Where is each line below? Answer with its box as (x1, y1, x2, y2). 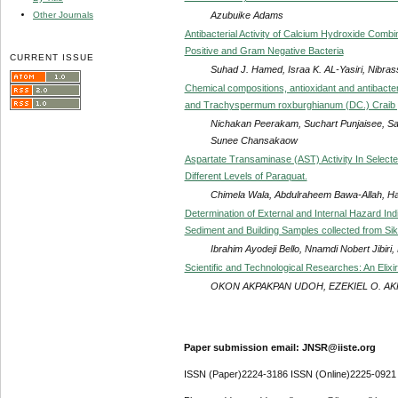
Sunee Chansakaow (210, 134, 298, 146)
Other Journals (33, 9, 93, 20)
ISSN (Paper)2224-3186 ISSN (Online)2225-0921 (183, 369, 396, 380)
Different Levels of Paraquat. (184, 170, 307, 181)
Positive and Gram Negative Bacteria (184, 44, 344, 56)
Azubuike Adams (210, 9, 283, 20)
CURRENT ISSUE (10, 52, 95, 62)
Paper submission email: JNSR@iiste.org (183, 341, 376, 353)
